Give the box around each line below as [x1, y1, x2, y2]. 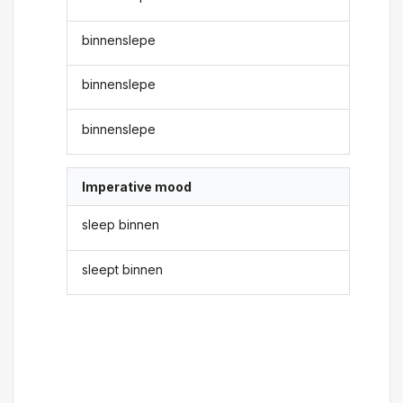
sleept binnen [82, 261, 164, 277]
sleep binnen [82, 217, 160, 233]
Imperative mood [82, 178, 193, 194]
